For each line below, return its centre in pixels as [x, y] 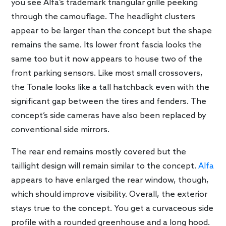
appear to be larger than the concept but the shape [112, 31]
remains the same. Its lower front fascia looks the [107, 45]
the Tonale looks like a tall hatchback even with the [110, 88]
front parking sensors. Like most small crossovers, [107, 74]
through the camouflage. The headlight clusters [103, 17]
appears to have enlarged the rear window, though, [110, 181]
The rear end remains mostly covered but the [99, 152]
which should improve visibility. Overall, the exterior [109, 195]
